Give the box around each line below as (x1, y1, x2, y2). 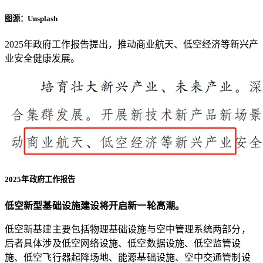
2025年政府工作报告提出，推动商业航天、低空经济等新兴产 (5, 39, 258, 50)
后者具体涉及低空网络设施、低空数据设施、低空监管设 (5, 238, 241, 248)
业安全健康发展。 (5, 53, 80, 64)
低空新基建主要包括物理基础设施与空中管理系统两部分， (5, 224, 251, 234)
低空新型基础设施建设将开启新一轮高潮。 (5, 200, 184, 211)
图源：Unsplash (5, 14, 58, 23)
